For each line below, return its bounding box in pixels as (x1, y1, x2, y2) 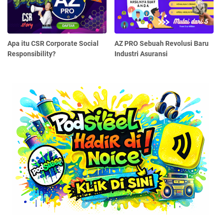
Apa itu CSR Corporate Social (7, 39, 99, 48)
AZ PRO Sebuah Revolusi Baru (114, 39, 209, 48)
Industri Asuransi (114, 50, 168, 58)
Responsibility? (7, 50, 56, 58)
